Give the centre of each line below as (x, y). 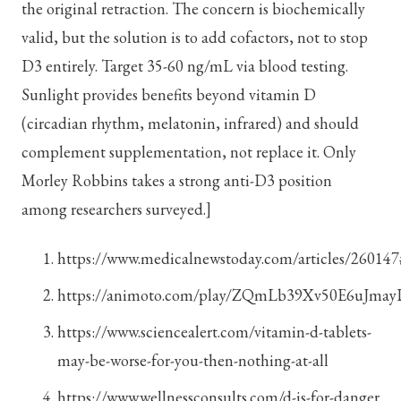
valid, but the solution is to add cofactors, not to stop (195, 38)
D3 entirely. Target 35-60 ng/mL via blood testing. (185, 66)
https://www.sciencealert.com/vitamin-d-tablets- (214, 332)
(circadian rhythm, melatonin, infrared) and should (190, 124)
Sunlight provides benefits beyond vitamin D (169, 95)
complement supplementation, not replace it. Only (189, 152)
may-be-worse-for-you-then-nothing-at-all (193, 361)
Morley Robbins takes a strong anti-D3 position (177, 181)
